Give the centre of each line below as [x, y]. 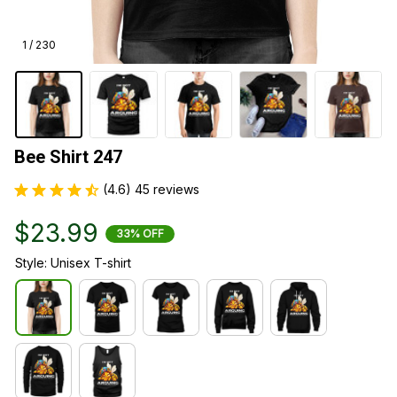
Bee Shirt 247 [68, 157]
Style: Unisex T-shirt [73, 263]
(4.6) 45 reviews [151, 190]
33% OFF [140, 233]
